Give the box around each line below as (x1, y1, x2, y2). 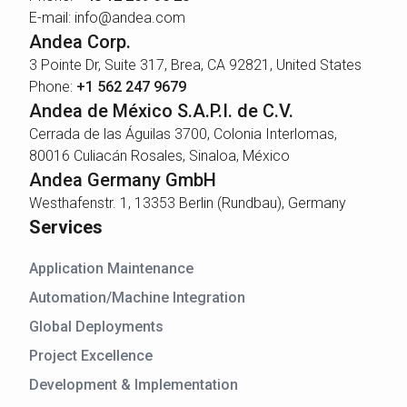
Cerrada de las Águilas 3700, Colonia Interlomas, (29, 125, 337, 144)
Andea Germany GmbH (29, 169, 216, 192)
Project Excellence (29, 347, 153, 365)
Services (29, 216, 103, 239)
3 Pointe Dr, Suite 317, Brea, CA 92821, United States (29, 56, 362, 74)
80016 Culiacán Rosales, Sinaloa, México (29, 147, 290, 165)
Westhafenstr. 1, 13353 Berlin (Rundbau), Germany (29, 194, 346, 213)
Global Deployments (29, 318, 164, 336)
